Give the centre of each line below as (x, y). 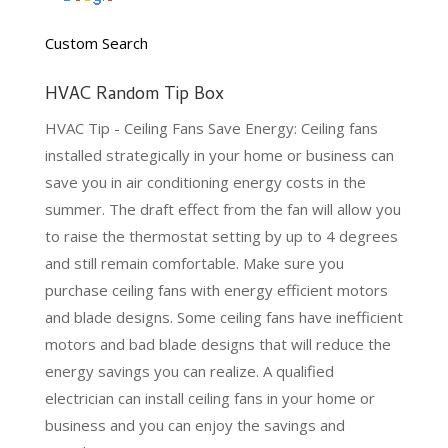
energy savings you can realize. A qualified (189, 371)
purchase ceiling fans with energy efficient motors (216, 290)
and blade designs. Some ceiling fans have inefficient (223, 317)
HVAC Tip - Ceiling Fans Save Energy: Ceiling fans (211, 128)
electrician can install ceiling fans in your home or (209, 398)
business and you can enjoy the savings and (194, 425)
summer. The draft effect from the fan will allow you (222, 209)
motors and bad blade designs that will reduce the (217, 344)
